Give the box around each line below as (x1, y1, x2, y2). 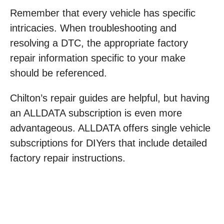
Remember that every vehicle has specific (10, 7, 195, 19)
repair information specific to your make (10, 52, 185, 64)
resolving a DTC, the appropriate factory (10, 37, 188, 49)
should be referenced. (10, 67, 107, 79)
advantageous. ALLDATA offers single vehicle (10, 122, 210, 134)
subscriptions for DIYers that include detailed (10, 137, 207, 149)
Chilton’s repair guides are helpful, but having (10, 92, 209, 104)
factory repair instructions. (10, 152, 125, 164)
